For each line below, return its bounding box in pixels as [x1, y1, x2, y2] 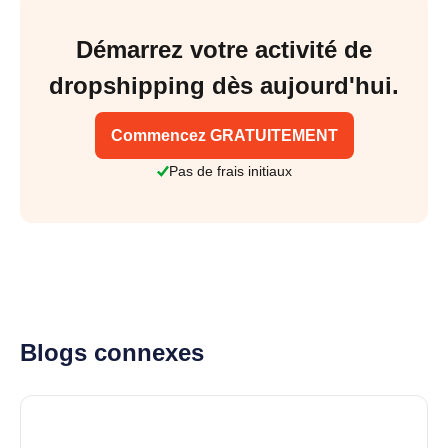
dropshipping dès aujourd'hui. [49, 71, 399, 99]
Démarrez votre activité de [76, 35, 372, 63]
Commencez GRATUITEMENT [110, 126, 338, 144]
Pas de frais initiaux [168, 163, 292, 180]
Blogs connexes [20, 339, 204, 367]
